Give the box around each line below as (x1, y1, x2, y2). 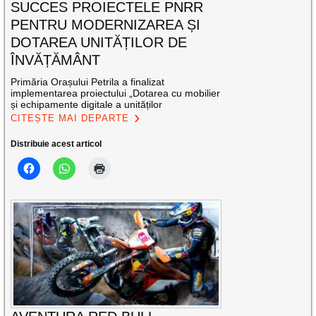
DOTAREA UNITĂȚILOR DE (11, 35, 188, 51)
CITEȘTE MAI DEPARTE (11, 113, 130, 124)
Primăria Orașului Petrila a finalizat (11, 76, 165, 88)
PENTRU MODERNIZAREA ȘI (11, 17, 201, 33)
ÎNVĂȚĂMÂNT (11, 52, 101, 68)
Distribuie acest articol (11, 139, 102, 150)
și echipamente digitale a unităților (11, 99, 163, 111)
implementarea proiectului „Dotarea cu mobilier (11, 87, 221, 99)
